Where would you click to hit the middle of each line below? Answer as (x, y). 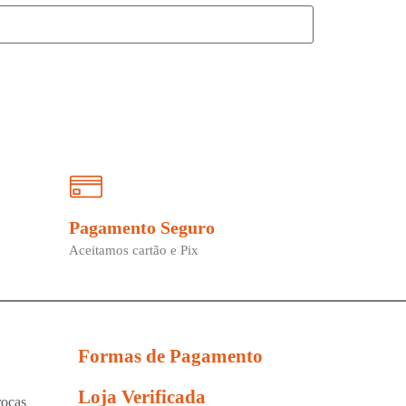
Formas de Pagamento (170, 357)
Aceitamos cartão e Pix (134, 250)
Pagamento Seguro (142, 227)
